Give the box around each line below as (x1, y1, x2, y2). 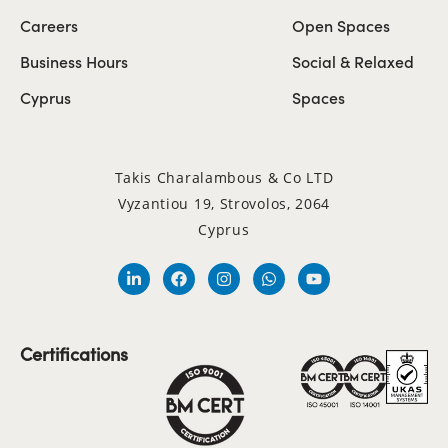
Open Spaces (292, 13, 390, 36)
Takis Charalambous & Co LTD (114, 167, 334, 187)
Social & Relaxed (292, 49, 414, 72)
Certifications (20, 340, 128, 366)
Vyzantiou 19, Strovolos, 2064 (117, 193, 331, 213)
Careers (20, 13, 78, 36)
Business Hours (20, 49, 128, 72)
